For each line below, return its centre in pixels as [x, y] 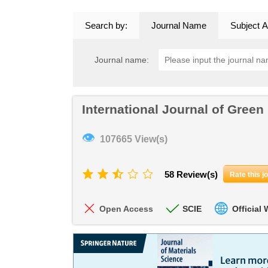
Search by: [106, 25]
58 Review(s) [191, 174]
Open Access [126, 209]
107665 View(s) [134, 139]
